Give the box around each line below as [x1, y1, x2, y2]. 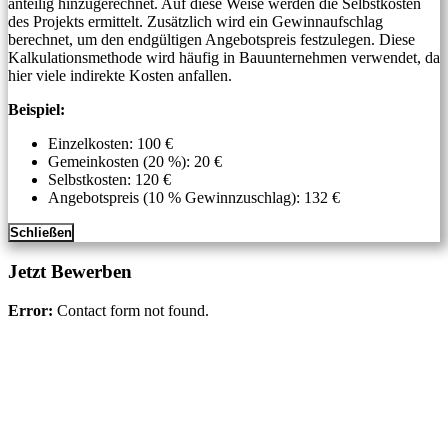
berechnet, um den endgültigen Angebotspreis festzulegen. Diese [8, 31, 415, 49]
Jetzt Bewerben [8, 261, 132, 283]
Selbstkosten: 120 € [48, 171, 171, 189]
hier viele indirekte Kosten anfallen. [8, 67, 232, 85]
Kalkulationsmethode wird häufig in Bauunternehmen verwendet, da [8, 49, 440, 67]
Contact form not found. [53, 301, 209, 319]
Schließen [10, 225, 72, 241]
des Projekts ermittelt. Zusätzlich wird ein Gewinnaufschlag [8, 13, 383, 31]
